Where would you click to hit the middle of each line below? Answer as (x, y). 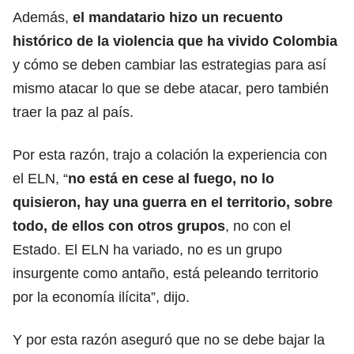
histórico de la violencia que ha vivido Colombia (175, 41)
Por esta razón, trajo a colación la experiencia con (170, 154)
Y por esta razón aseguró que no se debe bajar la (169, 339)
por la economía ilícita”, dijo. (101, 297)
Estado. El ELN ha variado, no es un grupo (147, 249)
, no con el (258, 226)
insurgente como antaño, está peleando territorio (166, 273)
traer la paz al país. (73, 112)
